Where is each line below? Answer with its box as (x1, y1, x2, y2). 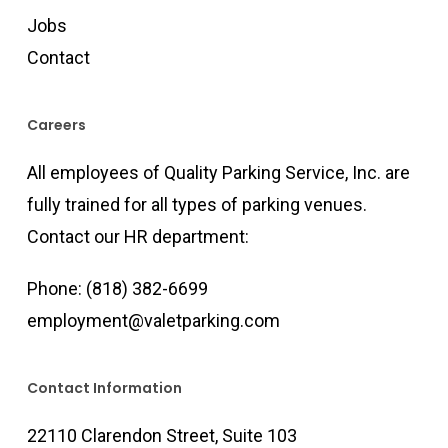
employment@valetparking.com (26, 310, 280, 332)
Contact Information (26, 378, 182, 399)
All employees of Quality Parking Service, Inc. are (26, 162, 410, 184)
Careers (26, 115, 86, 136)
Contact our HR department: (26, 226, 249, 248)
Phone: (26, 278, 86, 300)
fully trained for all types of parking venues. (26, 194, 367, 216)
